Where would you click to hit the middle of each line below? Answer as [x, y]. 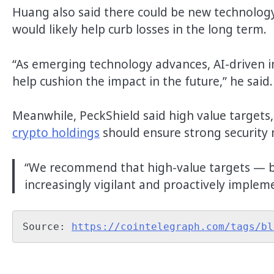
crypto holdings [56, 133]
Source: [47, 226]
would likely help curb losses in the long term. [141, 29]
